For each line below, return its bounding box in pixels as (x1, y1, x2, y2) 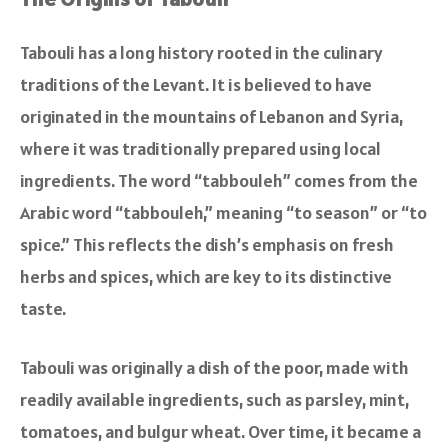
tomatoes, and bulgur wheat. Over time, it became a (20, 419, 421, 443)
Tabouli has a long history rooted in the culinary (20, 40, 383, 64)
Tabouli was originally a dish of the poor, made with (20, 355, 409, 379)
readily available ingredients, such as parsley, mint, (20, 387, 409, 411)
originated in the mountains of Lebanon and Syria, (20, 104, 403, 128)
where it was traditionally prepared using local (20, 136, 381, 160)
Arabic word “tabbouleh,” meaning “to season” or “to (20, 200, 427, 224)
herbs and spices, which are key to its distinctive (20, 264, 392, 288)
